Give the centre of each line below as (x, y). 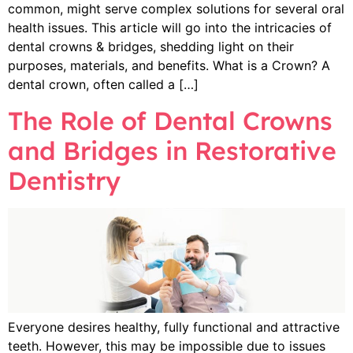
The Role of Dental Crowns (170, 120)
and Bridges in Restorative (172, 150)
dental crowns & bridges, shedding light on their (151, 47)
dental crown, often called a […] (103, 85)
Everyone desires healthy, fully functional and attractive (174, 327)
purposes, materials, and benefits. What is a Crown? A (169, 66)
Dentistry (64, 180)
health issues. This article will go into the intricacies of (170, 28)
